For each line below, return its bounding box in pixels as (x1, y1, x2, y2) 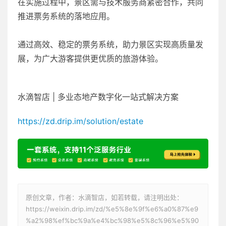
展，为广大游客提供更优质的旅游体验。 (18, 53, 163, 64)
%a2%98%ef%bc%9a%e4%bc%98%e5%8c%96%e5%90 (26, 216, 199, 225)
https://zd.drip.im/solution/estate (18, 116, 143, 126)
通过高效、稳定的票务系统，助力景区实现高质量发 (18, 39, 203, 49)
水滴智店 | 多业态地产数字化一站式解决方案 (18, 91, 179, 102)
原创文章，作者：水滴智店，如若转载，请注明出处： (26, 193, 183, 202)
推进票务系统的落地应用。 (18, 11, 115, 21)
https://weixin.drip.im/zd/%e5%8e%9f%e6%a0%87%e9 (26, 205, 198, 213)
